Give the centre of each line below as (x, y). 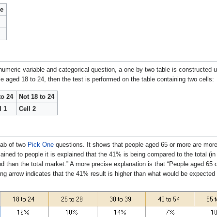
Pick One (41, 145)
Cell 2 (28, 109)
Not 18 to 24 (37, 97)
